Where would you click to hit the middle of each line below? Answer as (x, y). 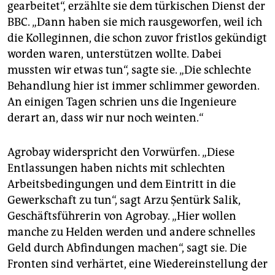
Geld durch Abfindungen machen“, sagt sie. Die (127, 248)
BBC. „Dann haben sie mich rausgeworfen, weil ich (135, 22)
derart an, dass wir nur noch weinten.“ (106, 118)
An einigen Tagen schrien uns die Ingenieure (122, 102)
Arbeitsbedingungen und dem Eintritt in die (122, 184)
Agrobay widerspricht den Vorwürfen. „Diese (121, 152)
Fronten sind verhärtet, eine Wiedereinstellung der (137, 264)
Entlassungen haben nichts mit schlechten (116, 168)
